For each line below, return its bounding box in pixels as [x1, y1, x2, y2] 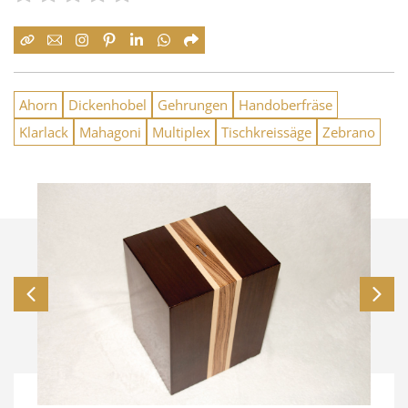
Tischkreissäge [221, 123, 311, 141]
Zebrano [322, 123, 375, 141]
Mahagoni [79, 123, 141, 141]
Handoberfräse [239, 96, 332, 114]
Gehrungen [158, 96, 228, 114]
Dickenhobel [68, 96, 147, 114]
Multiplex [152, 123, 210, 141]
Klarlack [19, 123, 68, 141]
